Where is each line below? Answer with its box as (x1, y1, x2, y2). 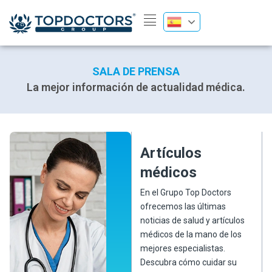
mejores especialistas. (140, 243, 226, 254)
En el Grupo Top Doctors (140, 188, 232, 198)
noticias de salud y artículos (140, 216, 245, 226)
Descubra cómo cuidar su (140, 257, 237, 268)
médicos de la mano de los (140, 229, 242, 240)
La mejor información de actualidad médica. (27, 81, 245, 94)
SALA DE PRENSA (92, 65, 180, 78)
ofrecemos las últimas (140, 202, 226, 212)
